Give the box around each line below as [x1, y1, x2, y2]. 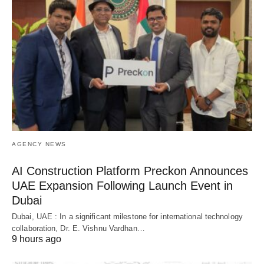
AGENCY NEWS [12, 141, 67, 148]
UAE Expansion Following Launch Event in [12, 179, 233, 193]
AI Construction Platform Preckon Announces [12, 164, 248, 178]
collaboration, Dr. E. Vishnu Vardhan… [12, 224, 145, 233]
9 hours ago [12, 234, 61, 245]
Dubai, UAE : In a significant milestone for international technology [12, 212, 243, 222]
